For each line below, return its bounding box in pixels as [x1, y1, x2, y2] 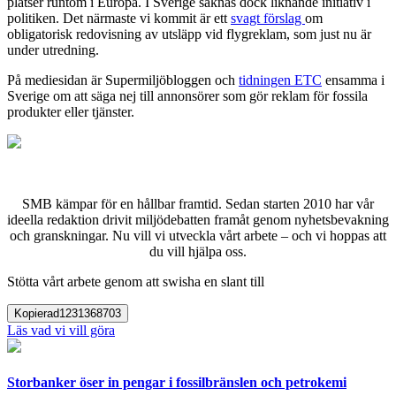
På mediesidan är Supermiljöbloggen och [7, 72, 239, 88]
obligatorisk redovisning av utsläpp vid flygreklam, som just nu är [7, 26, 371, 42]
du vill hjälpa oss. [149, 243, 247, 259]
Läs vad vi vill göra [7, 322, 115, 338]
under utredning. [7, 42, 99, 57]
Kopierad [14, 306, 59, 320]
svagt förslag [231, 10, 305, 26]
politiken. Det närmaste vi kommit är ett [7, 10, 231, 26]
